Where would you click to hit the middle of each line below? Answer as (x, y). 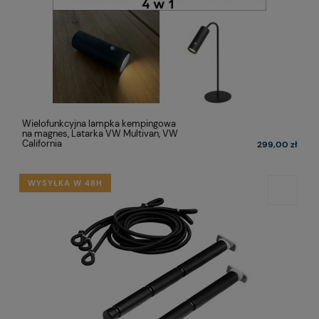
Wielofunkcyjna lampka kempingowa (99, 124)
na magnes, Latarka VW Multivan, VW (100, 134)
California (42, 144)
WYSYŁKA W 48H (66, 183)
